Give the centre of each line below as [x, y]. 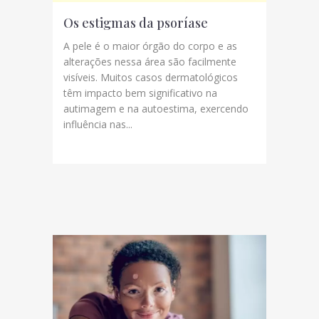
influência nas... [98, 125]
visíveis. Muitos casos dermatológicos [151, 78]
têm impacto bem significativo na [140, 93]
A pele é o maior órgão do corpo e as [150, 46]
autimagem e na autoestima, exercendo [156, 109]
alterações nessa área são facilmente [150, 62]
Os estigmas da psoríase [136, 23]
